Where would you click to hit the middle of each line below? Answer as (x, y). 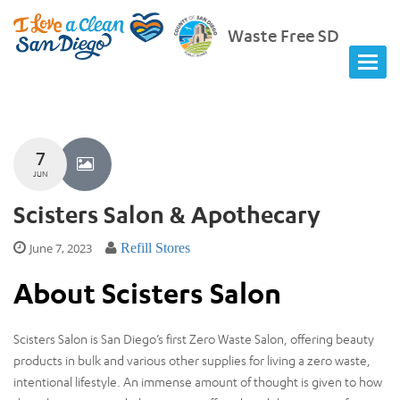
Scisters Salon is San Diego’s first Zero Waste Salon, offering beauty (194, 338)
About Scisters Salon (147, 293)
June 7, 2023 (61, 248)
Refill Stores (155, 247)
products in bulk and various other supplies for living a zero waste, (192, 360)
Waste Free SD (283, 35)
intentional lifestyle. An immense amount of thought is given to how (198, 381)
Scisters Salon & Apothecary (167, 214)
